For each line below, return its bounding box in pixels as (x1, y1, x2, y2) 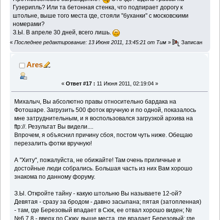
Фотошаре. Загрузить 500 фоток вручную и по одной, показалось (14, 107, 196, 114)
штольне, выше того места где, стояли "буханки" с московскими (13, 12, 189, 19)
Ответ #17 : (65, 81, 95, 87)
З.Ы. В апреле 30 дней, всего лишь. (13, 28, 113, 36)
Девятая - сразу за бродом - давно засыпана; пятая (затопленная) (14, 198, 202, 206)
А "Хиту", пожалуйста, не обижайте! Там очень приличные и (14, 157, 181, 164)
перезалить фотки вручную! (14, 140, 92, 147)
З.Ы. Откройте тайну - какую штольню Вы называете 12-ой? (14, 190, 182, 197)
